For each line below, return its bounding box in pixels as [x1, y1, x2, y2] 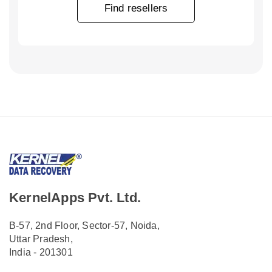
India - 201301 [9, 247, 73, 257]
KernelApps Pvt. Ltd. [9, 190, 141, 205]
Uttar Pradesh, [9, 234, 73, 244]
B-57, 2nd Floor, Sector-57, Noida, [9, 220, 160, 231]
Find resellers [104, 2, 168, 14]
